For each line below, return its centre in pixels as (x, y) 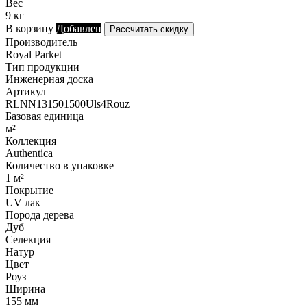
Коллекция (31, 140)
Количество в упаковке (60, 165)
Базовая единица (45, 116)
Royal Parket (34, 54)
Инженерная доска (49, 79)
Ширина (25, 288)
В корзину (29, 28)
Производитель (41, 42)
